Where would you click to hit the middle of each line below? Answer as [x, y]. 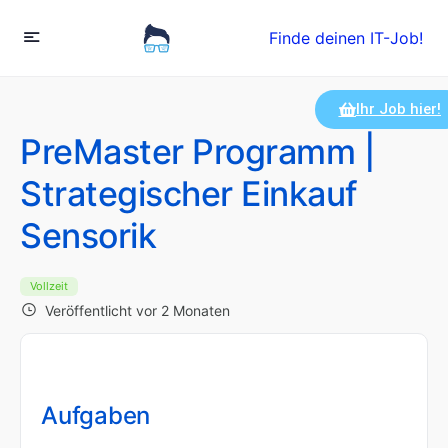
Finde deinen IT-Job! [346, 37]
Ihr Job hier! [398, 109]
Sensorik [88, 235]
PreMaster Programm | [198, 151]
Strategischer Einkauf [189, 193]
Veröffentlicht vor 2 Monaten [137, 310]
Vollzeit [49, 286]
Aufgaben [96, 415]
